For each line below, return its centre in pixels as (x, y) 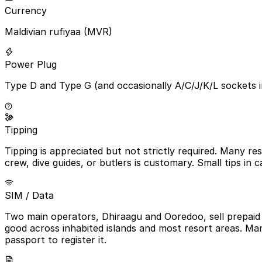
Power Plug (31, 64)
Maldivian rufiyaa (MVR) (58, 31)
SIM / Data (29, 195)
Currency (26, 10)
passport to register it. (56, 239)
